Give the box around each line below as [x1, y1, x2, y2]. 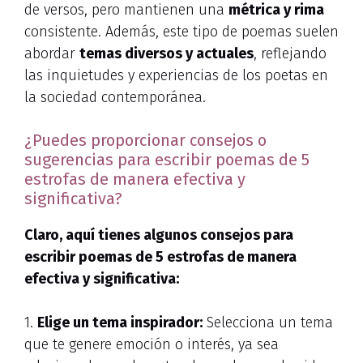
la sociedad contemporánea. [24, 88, 206, 107]
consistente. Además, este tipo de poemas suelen [24, 23, 339, 41]
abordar [24, 45, 79, 63]
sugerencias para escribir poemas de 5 [24, 150, 310, 170]
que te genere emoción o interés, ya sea [24, 335, 279, 354]
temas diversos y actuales [79, 45, 254, 63]
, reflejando [254, 45, 327, 63]
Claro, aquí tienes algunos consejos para [24, 226, 293, 245]
